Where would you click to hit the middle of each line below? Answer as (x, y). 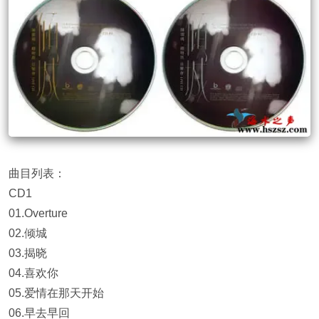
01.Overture (38, 213)
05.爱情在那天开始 (56, 293)
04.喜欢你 (33, 273)
